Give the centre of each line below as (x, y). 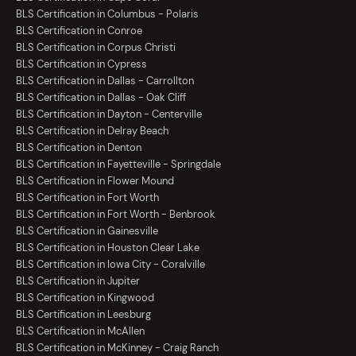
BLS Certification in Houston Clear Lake (108, 248)
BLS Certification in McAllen (80, 331)
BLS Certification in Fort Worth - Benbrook (116, 215)
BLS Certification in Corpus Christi (96, 48)
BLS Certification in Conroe (79, 31)
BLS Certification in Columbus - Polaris (107, 14)
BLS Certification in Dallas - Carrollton (105, 81)
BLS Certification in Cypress (81, 64)
